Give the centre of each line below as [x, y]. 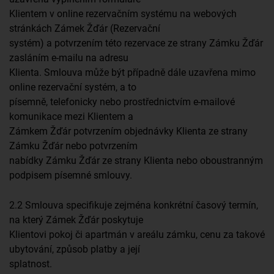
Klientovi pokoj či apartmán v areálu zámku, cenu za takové [137, 234]
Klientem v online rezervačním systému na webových [123, 14]
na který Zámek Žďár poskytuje [76, 220]
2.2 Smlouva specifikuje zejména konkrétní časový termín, [134, 205]
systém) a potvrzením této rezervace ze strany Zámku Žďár [136, 43]
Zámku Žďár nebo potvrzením [73, 146]
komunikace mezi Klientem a [71, 117]
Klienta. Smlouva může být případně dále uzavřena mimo [132, 73]
